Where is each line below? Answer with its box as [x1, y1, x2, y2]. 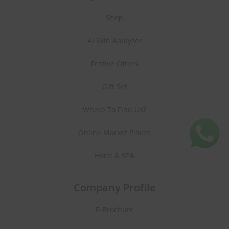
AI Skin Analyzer [87, 36, 142, 46]
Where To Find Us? [83, 105, 146, 115]
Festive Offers [91, 59, 138, 69]
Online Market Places [78, 128, 151, 138]
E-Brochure [95, 204, 134, 215]
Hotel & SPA [95, 151, 134, 161]
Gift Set [102, 82, 127, 92]
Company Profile [73, 180, 156, 195]
